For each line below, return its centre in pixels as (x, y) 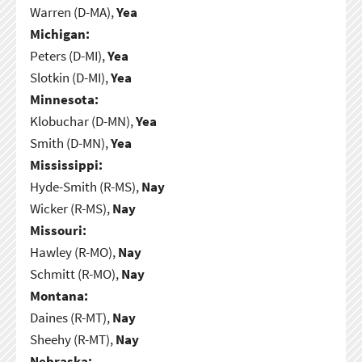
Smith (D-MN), (70, 143)
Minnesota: (64, 99)
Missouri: (58, 230)
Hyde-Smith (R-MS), (85, 186)
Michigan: (59, 34)
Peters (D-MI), (68, 55)
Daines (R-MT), (71, 317)
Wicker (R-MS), (71, 208)
